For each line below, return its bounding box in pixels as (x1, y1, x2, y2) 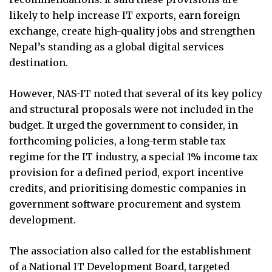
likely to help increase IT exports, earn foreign (9, 8, 240, 21)
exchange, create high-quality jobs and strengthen (9, 24, 255, 37)
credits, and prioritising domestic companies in (9, 182, 246, 194)
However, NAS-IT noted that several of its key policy (9, 87, 262, 100)
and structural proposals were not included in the (9, 103, 254, 115)
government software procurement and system (9, 197, 240, 210)
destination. (9, 56, 68, 69)
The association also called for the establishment (9, 244, 251, 257)
